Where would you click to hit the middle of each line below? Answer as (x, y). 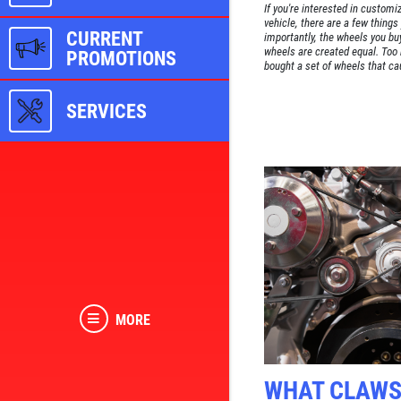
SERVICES (107, 111)
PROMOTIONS (121, 58)
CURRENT (104, 38)
